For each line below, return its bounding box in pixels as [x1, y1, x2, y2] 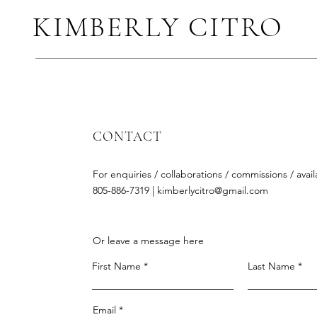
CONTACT [93, 128, 162, 144]
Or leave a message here [93, 234, 204, 247]
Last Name [248, 260, 295, 272]
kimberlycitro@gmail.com [157, 184, 268, 197]
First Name [92, 260, 141, 272]
